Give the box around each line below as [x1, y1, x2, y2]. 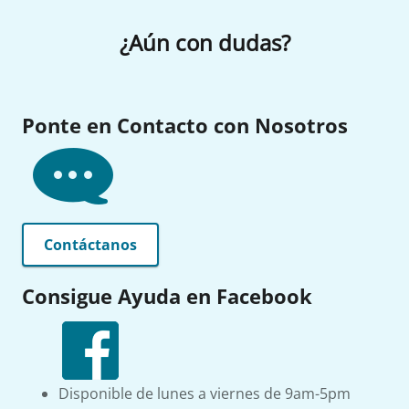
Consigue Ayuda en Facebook [22, 282, 312, 309]
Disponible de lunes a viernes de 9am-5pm [58, 383, 351, 404]
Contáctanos [44, 235, 137, 255]
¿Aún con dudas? [119, 27, 290, 58]
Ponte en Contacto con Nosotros [22, 111, 348, 139]
